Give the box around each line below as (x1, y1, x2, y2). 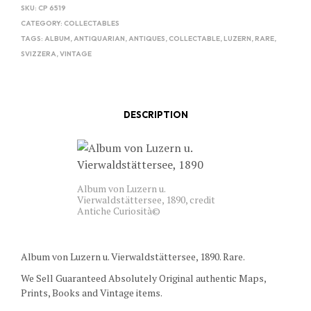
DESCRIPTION (123, 108, 188, 120)
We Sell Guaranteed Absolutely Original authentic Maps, (21, 271, 266, 285)
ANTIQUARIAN (74, 34, 125, 44)
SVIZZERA (21, 49, 56, 59)
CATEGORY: (21, 19, 64, 28)
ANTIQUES (128, 34, 165, 44)
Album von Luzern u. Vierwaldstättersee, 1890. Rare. (21, 250, 245, 264)
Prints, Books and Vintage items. (21, 286, 162, 300)
